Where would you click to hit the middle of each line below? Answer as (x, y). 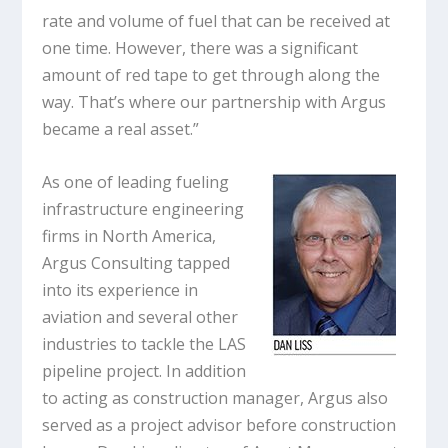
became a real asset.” (121, 129)
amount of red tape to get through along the (211, 75)
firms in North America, (129, 235)
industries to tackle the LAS (144, 343)
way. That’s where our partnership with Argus (214, 102)
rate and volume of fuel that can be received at (216, 21)
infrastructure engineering (143, 208)
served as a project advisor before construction (219, 424)
